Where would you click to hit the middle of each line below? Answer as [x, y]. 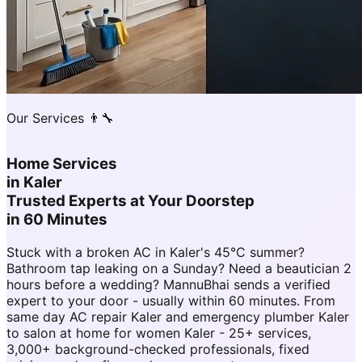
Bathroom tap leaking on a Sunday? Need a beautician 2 [179, 268]
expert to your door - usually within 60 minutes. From [171, 300]
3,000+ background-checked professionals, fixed [158, 349]
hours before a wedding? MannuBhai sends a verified [168, 284]
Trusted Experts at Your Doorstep [130, 201]
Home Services [62, 164]
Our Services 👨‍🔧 [60, 118]
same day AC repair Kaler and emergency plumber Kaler [178, 316]
